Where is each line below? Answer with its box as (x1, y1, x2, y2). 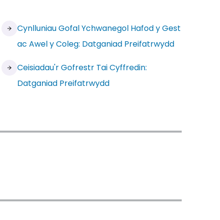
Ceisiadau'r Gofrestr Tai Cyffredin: (17, 62, 147, 73)
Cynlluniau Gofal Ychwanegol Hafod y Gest (17, 23, 181, 34)
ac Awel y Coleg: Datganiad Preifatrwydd (17, 38, 175, 50)
